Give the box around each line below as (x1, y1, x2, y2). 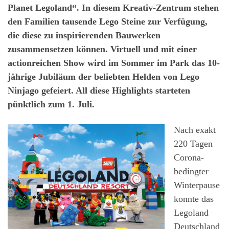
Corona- (174, 152, 204, 163)
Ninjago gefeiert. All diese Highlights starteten (8, 85, 190, 96)
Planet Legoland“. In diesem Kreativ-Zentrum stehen (8, 3, 219, 13)
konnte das (174, 193, 214, 204)
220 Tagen (174, 138, 213, 149)
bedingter (174, 166, 209, 176)
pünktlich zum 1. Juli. (8, 99, 95, 109)
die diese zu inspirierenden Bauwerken (8, 30, 161, 40)
